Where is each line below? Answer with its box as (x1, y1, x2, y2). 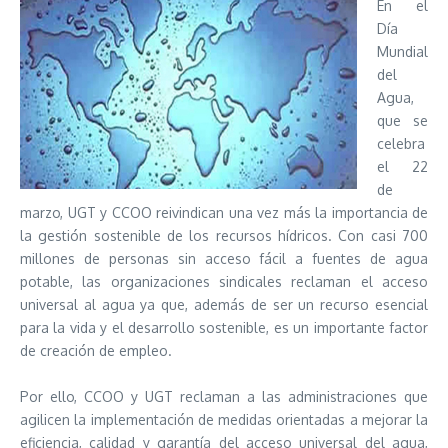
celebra (377, 135, 425, 152)
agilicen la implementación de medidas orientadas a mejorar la (20, 411, 428, 428)
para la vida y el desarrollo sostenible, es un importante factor (20, 319, 428, 336)
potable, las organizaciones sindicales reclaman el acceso (20, 273, 428, 290)
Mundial (377, 43, 428, 60)
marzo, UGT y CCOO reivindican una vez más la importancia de (20, 204, 428, 221)
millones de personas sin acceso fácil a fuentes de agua (20, 250, 428, 267)
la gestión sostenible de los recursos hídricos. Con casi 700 (20, 227, 428, 244)
